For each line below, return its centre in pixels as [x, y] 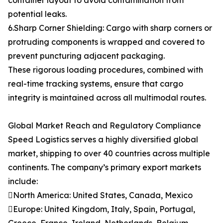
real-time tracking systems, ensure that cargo [96, 84]
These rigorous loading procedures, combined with [106, 70]
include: [23, 181]
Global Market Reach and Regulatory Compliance [105, 126]
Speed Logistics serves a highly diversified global [103, 140]
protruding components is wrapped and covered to [106, 42]
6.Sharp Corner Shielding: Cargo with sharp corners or [110, 28]
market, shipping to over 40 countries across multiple [109, 154]
